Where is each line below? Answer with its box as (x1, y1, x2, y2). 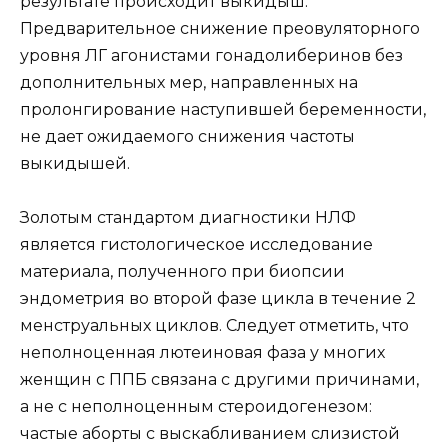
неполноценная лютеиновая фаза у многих (20, 342, 385, 362)
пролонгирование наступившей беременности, (20, 99, 426, 119)
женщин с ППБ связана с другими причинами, (20, 369, 419, 389)
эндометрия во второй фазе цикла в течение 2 (20, 288, 416, 308)
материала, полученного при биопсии (20, 261, 345, 281)
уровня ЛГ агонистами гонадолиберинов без (20, 45, 403, 65)
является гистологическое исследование (20, 234, 373, 254)
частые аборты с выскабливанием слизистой (20, 423, 400, 443)
